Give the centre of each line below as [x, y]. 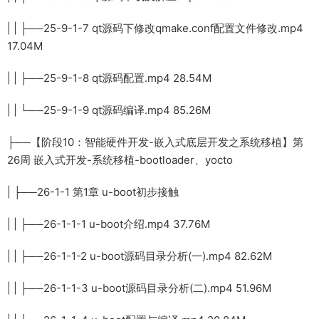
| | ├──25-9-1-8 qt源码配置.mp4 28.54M [109, 78]
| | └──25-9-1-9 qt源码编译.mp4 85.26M [109, 110]
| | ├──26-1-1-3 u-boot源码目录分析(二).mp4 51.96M [139, 288]
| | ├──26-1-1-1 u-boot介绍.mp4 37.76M [109, 224]
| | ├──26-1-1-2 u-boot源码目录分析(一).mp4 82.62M [140, 256]
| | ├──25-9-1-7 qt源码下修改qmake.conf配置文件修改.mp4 [155, 28]
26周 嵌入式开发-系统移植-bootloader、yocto [120, 159]
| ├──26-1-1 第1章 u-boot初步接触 [93, 192]
